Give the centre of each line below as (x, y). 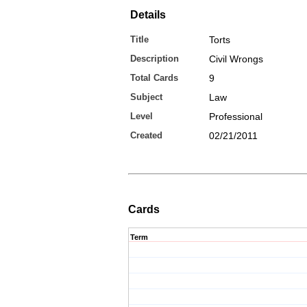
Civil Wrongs (236, 59)
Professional (236, 116)
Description (155, 59)
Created (146, 135)
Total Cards (154, 78)
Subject (146, 97)
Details (148, 15)
